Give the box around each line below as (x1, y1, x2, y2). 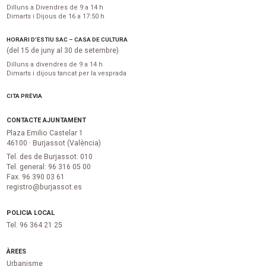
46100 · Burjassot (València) (7, 138, 102, 147)
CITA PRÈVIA (7, 93, 43, 100)
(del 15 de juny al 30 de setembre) (7, 46, 119, 55)
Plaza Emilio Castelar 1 (7, 128, 84, 137)
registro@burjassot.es (7, 182, 83, 191)
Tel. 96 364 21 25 (7, 221, 63, 230)
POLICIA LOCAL (7, 208, 55, 217)
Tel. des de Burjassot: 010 (7, 152, 93, 161)
